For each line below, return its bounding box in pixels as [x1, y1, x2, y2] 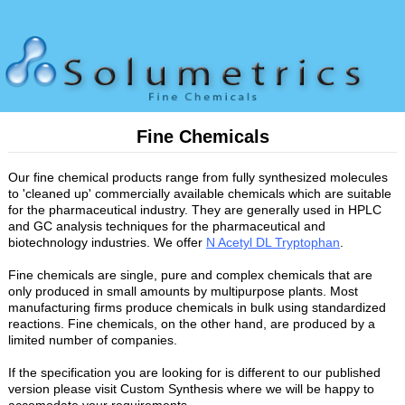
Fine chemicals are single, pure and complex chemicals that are [7, 267, 372, 282]
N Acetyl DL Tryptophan [205, 234, 340, 250]
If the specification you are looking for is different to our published [7, 364, 381, 380]
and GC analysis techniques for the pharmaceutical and [7, 218, 325, 233]
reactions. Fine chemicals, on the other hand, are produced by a [7, 316, 375, 331]
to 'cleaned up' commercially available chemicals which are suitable [7, 185, 391, 201]
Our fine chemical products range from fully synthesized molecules [7, 169, 388, 184]
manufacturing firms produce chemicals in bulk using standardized [7, 299, 386, 315]
